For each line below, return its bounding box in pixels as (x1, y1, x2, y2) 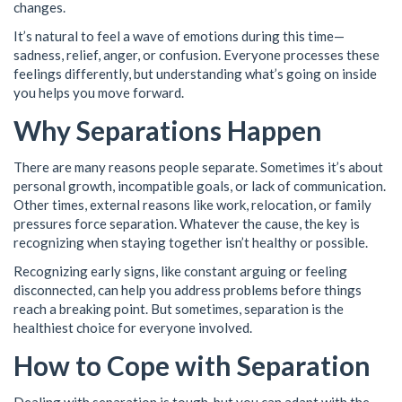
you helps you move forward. (13, 83, 184, 100)
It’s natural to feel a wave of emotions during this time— (13, 27, 345, 44)
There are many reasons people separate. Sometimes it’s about (13, 159, 383, 175)
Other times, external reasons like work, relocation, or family (13, 197, 371, 213)
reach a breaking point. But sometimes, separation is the (13, 300, 344, 317)
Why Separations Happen (13, 114, 322, 146)
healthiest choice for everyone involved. (13, 319, 252, 336)
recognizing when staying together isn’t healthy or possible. (13, 234, 368, 250)
